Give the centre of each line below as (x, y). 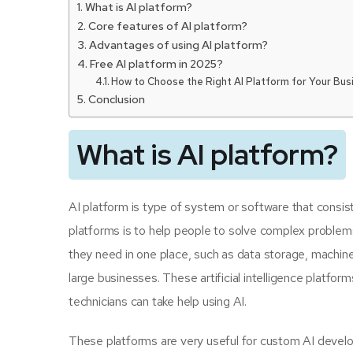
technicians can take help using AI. (158, 301)
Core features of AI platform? (167, 26)
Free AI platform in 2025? (156, 63)
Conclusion (116, 99)
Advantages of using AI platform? (178, 45)
